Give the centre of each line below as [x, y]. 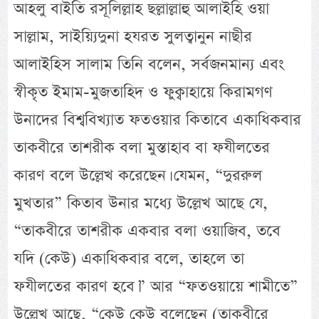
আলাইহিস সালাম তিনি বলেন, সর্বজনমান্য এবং [149, 64]
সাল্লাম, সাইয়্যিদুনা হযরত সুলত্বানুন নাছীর [133, 36]
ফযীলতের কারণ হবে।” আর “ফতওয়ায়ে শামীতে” [156, 286]
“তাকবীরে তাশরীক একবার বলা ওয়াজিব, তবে [147, 231]
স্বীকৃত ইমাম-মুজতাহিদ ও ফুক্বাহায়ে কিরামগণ [143, 92]
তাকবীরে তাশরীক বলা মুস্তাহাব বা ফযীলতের [142, 147]
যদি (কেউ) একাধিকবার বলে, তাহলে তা [129, 258]
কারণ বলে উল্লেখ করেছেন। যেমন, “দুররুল [138, 175]
